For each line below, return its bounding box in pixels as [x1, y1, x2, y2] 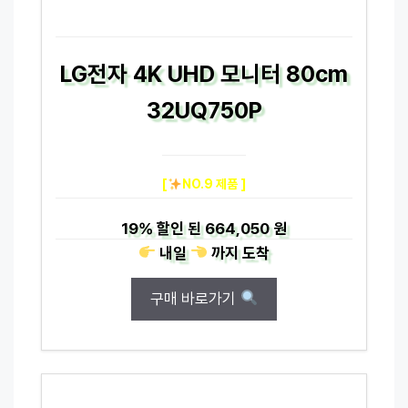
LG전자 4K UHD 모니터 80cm [60, 59, 348, 87]
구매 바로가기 [150, 289, 240, 308]
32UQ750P [146, 96, 262, 124]
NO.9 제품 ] [181, 176, 246, 191]
